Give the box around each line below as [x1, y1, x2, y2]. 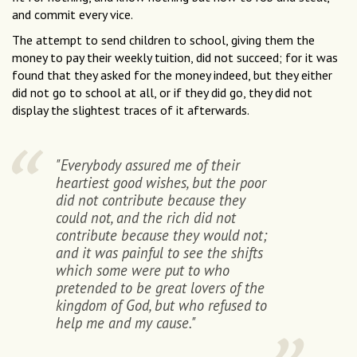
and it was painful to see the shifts [56, 243, 264, 263]
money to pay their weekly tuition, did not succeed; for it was [12, 49, 338, 66]
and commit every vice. [12, 6, 133, 23]
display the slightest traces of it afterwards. [12, 102, 249, 119]
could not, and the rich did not [56, 208, 237, 228]
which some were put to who [56, 261, 230, 280]
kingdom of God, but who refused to [56, 296, 268, 316]
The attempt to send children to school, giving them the [12, 32, 315, 49]
